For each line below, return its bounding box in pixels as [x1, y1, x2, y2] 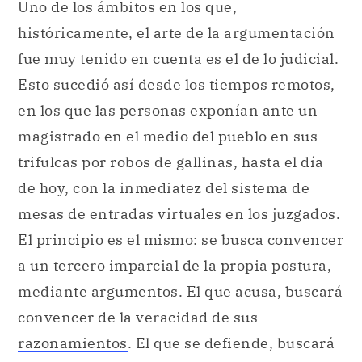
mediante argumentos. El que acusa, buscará [18, 281, 343, 301]
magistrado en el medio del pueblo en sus [18, 126, 318, 145]
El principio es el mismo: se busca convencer [18, 229, 343, 249]
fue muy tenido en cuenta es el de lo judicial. [18, 48, 339, 68]
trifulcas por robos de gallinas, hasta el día [18, 152, 324, 171]
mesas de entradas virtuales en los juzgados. [18, 204, 340, 223]
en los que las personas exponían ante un [18, 100, 318, 120]
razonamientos [18, 333, 128, 352]
